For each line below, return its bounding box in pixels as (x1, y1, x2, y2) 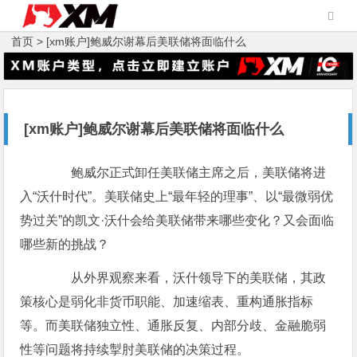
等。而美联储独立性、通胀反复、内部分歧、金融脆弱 (20, 319, 327, 333)
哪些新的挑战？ (20, 237, 110, 252)
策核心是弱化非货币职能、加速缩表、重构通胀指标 (20, 295, 314, 309)
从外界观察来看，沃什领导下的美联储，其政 (45, 271, 327, 285)
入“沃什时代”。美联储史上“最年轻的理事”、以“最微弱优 (20, 190, 334, 204)
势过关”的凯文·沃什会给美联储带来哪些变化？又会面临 (20, 214, 335, 228)
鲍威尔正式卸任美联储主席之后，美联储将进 (45, 166, 327, 180)
